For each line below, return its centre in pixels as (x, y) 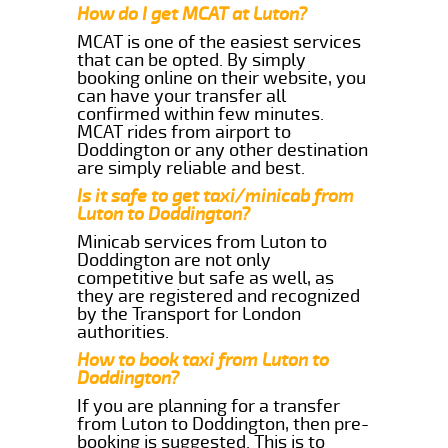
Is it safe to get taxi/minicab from (216, 195)
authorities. (123, 331)
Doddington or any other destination (223, 149)
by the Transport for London (189, 313)
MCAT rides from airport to (184, 131)
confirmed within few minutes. (201, 113)
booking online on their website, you (222, 77)
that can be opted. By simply (192, 59)
